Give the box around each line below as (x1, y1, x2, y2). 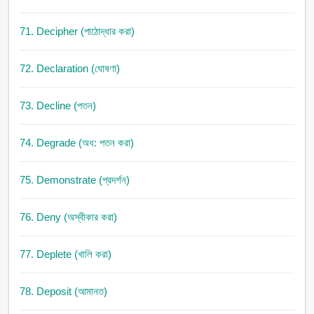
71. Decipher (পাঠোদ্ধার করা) (19, 25, 135, 38)
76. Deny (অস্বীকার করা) (19, 211, 117, 224)
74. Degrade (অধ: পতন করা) (19, 137, 134, 149)
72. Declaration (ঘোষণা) (19, 62, 120, 75)
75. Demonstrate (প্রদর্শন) (19, 174, 130, 186)
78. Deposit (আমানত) (19, 285, 107, 298)
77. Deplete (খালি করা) (19, 248, 111, 261)
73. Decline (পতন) (19, 100, 96, 112)
